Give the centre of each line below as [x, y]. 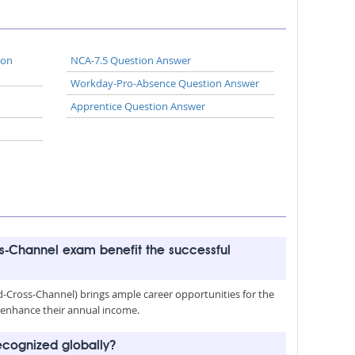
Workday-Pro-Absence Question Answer [164, 83]
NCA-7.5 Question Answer [130, 60]
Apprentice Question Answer [137, 106]
